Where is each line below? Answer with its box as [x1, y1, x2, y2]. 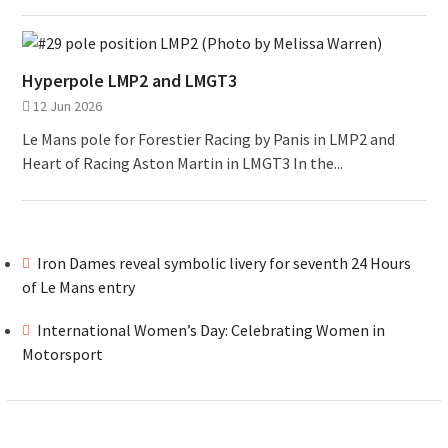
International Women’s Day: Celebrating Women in [36, 320, 385, 341]
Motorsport [21, 344, 106, 365]
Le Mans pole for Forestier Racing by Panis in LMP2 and [21, 129, 395, 150]
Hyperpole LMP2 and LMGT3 [21, 69, 237, 93]
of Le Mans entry [21, 277, 135, 298]
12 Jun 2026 [32, 97, 102, 116]
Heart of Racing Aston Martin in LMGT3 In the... [21, 153, 343, 174]
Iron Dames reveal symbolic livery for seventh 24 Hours [36, 253, 411, 274]
